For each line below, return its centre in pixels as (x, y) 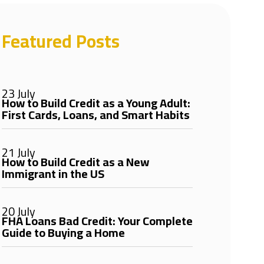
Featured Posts (60, 41)
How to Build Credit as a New (75, 162)
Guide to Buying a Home (63, 232)
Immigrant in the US (53, 174)
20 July (18, 211)
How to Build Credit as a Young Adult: (96, 103)
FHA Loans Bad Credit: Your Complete (97, 221)
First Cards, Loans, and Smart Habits (95, 115)
